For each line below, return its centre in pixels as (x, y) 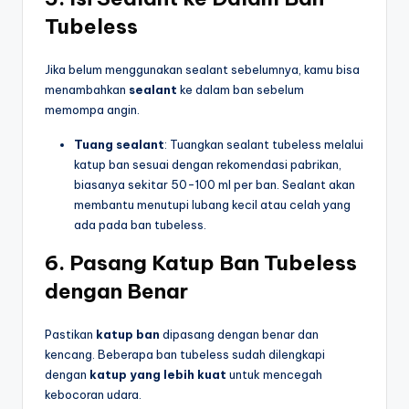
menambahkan (87, 90)
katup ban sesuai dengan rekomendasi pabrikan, (208, 165)
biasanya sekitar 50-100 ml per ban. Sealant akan (215, 185)
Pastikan (70, 335)
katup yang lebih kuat (158, 375)
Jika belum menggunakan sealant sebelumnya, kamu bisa (202, 70)
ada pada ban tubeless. (140, 225)
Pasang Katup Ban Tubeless (213, 263)
